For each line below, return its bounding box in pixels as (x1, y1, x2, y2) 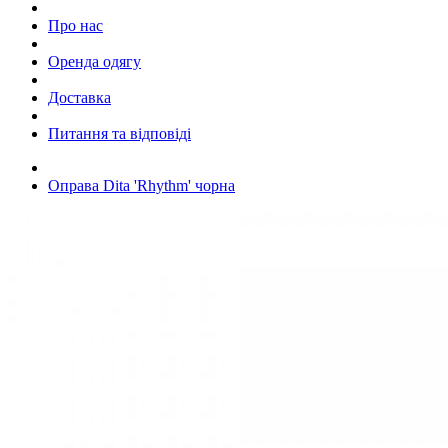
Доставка (48, 88, 111, 106)
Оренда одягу (48, 52, 141, 70)
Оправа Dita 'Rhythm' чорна (48, 176, 235, 194)
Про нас (48, 16, 103, 34)
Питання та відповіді (48, 124, 191, 142)
